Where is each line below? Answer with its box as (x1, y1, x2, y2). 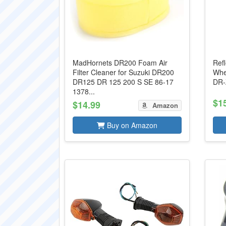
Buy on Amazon (104, 120, 157, 130)
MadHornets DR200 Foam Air (73, 58, 167, 68)
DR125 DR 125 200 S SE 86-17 (73, 77, 174, 87)
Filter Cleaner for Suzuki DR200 (73, 67, 174, 77)
